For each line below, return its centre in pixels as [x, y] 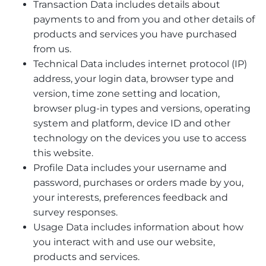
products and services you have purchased [135, 34]
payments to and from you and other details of [144, 20]
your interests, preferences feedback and [131, 198]
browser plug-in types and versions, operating [142, 109]
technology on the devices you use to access [140, 138]
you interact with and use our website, [124, 242]
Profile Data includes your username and [130, 168]
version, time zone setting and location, [126, 94]
